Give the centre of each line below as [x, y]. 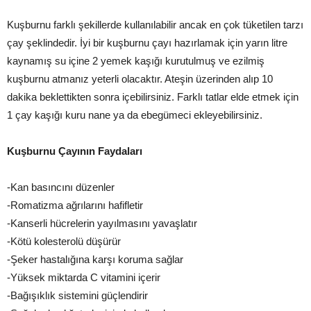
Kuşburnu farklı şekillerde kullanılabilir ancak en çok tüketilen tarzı [155, 24]
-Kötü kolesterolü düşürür [64, 241]
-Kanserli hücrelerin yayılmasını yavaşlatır [102, 223]
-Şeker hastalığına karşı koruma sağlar [95, 259]
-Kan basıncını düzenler [61, 187]
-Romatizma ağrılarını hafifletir [75, 205]
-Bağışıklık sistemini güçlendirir [77, 295]
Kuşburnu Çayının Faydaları [75, 151]
